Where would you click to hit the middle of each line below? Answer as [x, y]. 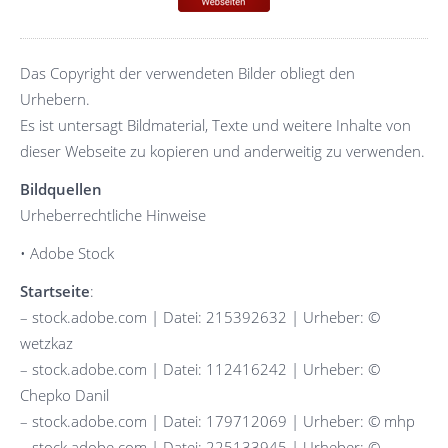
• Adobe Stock [67, 253]
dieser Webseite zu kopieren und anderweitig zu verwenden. [222, 151]
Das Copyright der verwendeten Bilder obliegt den [187, 73]
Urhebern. [55, 99]
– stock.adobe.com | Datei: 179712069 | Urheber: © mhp [217, 421]
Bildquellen [61, 189]
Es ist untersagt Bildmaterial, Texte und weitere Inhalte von [215, 125]
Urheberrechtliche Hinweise [113, 215]
